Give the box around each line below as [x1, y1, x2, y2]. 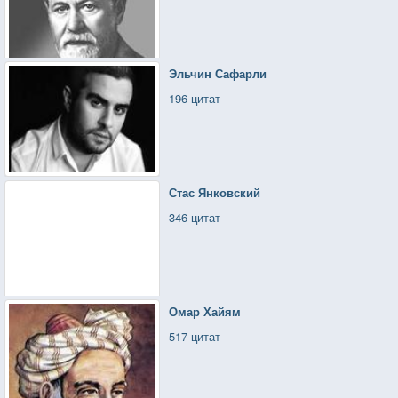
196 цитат [169, 89, 221, 107]
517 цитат [169, 327, 221, 345]
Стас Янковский [169, 183, 261, 201]
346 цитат [169, 208, 221, 226]
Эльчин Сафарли [169, 64, 267, 82]
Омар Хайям [169, 302, 242, 320]
